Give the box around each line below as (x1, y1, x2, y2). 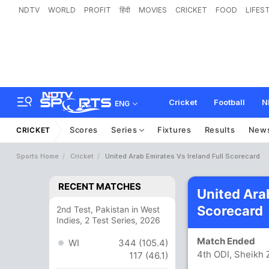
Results (204, 125, 235, 134)
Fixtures (157, 125, 192, 134)
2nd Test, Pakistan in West (56, 204, 160, 214)
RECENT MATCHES (58, 181, 141, 192)
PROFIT (84, 5, 111, 14)
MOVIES (139, 5, 167, 14)
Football (214, 97, 245, 107)
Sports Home (16, 152, 59, 160)
